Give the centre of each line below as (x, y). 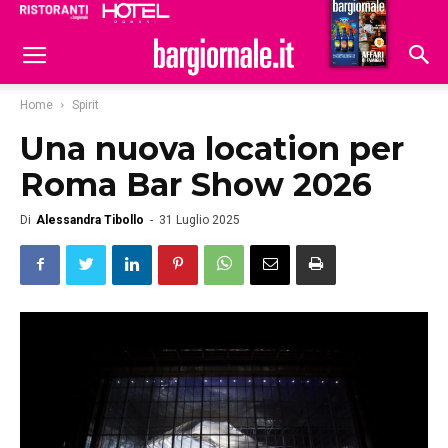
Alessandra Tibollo (90, 220)
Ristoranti (257, 16)
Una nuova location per (212, 148)
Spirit (85, 105)
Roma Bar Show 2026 (196, 184)
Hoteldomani (351, 18)
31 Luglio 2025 (199, 220)
